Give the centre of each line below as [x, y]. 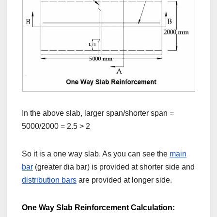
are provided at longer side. [124, 180]
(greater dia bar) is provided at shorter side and [114, 167]
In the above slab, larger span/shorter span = [98, 113]
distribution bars [49, 180]
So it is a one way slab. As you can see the [96, 154]
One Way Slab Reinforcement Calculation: [98, 207]
